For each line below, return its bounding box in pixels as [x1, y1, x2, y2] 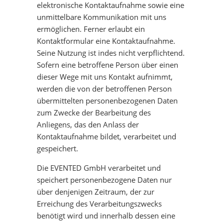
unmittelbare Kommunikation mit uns [37, 12, 166, 22]
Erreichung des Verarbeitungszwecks [37, 199, 162, 209]
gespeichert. [37, 143, 78, 153]
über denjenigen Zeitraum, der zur [37, 187, 154, 197]
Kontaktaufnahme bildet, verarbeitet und [37, 131, 176, 141]
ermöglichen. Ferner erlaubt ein [37, 24, 145, 34]
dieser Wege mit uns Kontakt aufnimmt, [37, 72, 173, 82]
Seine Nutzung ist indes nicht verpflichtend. [37, 48, 185, 58]
